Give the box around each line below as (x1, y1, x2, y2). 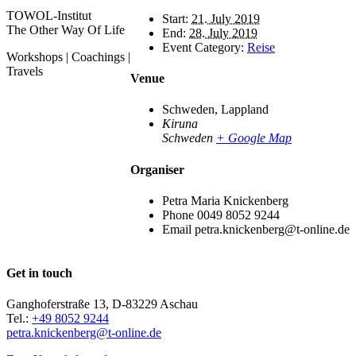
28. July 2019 (189, 25, 257, 40)
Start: (162, 11, 188, 25)
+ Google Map (216, 131, 292, 145)
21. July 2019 (192, 11, 260, 25)
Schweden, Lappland (162, 103, 269, 117)
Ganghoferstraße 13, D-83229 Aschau (6, 297, 198, 311)
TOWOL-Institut (6, 9, 91, 23)
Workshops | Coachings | (6, 50, 130, 64)
